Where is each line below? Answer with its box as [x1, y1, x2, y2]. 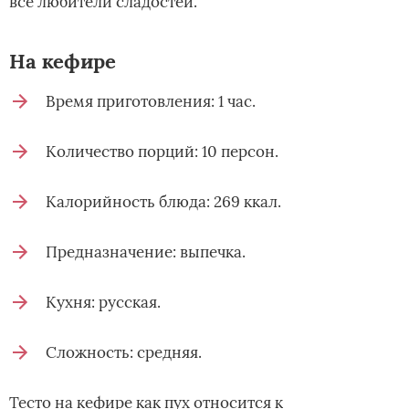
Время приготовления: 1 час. [46, 90, 256, 111]
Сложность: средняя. [46, 341, 202, 362]
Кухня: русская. [46, 291, 161, 312]
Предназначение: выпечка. [46, 241, 246, 262]
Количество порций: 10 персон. [46, 141, 278, 162]
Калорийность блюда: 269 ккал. [46, 191, 281, 212]
